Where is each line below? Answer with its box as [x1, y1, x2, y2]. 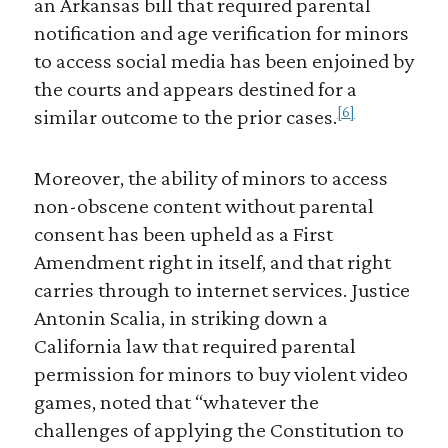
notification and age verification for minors [33, 20, 409, 46]
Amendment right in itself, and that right [33, 249, 391, 275]
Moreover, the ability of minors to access [33, 165, 388, 191]
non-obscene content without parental [33, 193, 374, 219]
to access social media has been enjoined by [33, 48, 414, 74]
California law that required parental [33, 333, 356, 359]
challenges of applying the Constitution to [33, 417, 404, 443]
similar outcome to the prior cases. [33, 104, 337, 130]
